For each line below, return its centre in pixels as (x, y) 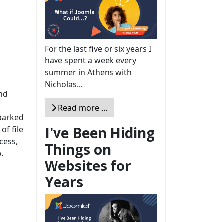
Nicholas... (64, 84)
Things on (78, 149)
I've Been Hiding (100, 133)
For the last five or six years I (98, 48)
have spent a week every (90, 60)
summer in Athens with (88, 72)
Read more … (82, 107)
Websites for (88, 165)
